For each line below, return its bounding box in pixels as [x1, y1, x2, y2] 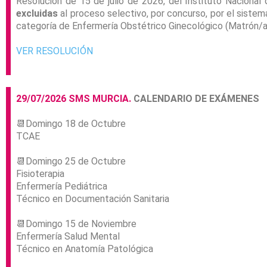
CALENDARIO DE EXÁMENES [133, 93, 259, 105]
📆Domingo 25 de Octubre [16, 156, 126, 167]
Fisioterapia [16, 168, 64, 180]
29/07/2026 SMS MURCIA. [16, 93, 133, 105]
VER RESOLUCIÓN [16, 45, 93, 57]
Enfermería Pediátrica [16, 181, 107, 193]
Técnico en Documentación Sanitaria [16, 193, 169, 205]
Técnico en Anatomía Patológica [16, 243, 153, 255]
